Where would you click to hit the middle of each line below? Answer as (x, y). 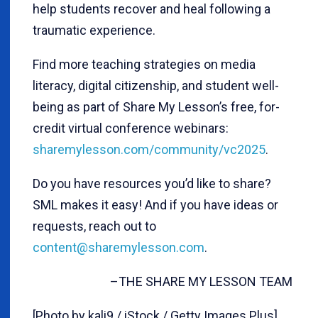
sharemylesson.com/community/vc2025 (149, 149)
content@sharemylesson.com (119, 247)
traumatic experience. (94, 30)
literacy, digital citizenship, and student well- (156, 85)
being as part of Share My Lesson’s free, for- (156, 106)
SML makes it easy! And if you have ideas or (155, 204)
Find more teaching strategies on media (144, 64)
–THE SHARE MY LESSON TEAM (203, 281)
